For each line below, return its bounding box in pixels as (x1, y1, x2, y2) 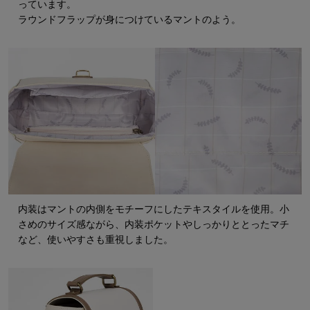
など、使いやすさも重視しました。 (18, 233, 173, 245)
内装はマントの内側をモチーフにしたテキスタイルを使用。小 (18, 203, 289, 215)
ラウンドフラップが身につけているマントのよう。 (18, 13, 241, 25)
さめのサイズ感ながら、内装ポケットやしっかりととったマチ (18, 218, 289, 230)
